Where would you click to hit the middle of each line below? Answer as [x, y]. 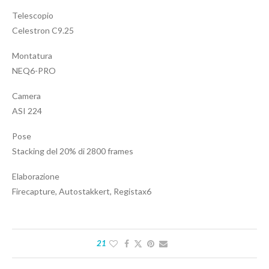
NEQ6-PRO [34, 71]
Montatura [32, 56]
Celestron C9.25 [43, 31]
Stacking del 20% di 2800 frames [73, 151]
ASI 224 [27, 111]
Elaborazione [36, 177]
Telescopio [33, 16]
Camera [26, 96]
